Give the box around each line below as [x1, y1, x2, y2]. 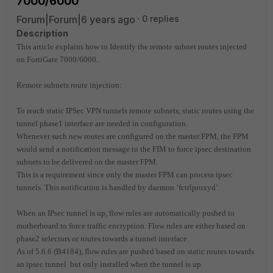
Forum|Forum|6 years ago [16, 13, 135, 26]
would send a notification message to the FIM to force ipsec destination [16, 144, 251, 154]
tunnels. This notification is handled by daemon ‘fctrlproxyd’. [16, 183, 220, 192]
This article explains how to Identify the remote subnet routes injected [16, 42, 247, 51]
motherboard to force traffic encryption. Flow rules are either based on [16, 221, 246, 230]
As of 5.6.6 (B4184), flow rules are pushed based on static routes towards [16, 247, 254, 256]
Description [16, 28, 68, 38]
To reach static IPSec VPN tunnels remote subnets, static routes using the [16, 106, 254, 115]
